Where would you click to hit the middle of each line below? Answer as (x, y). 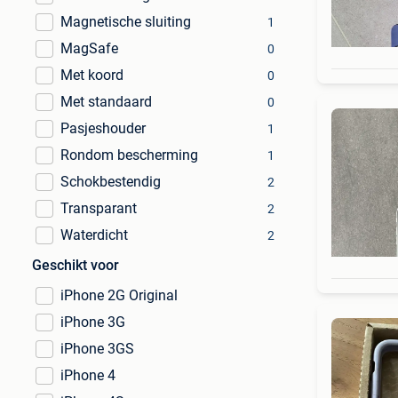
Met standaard (106, 102)
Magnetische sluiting (126, 22)
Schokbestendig (111, 182)
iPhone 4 (88, 375)
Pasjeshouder (103, 128)
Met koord (92, 75)
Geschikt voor (76, 265)
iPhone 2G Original (119, 295)
